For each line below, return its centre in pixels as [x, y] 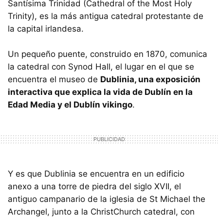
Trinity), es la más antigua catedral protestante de [106, 16]
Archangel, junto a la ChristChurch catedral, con [101, 211]
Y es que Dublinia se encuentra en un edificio [96, 173]
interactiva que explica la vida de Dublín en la [100, 92]
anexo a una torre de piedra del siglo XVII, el [94, 186]
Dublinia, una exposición [150, 79]
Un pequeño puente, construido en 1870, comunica [108, 54]
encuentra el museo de [54, 79]
